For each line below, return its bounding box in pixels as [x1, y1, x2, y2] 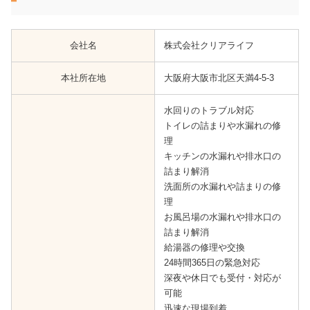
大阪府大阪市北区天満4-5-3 [163, 73, 274, 84]
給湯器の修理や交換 [163, 242, 245, 253]
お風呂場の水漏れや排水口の [163, 212, 281, 223]
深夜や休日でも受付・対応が [163, 273, 281, 284]
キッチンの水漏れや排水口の [163, 151, 281, 162]
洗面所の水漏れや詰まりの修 [163, 181, 281, 192]
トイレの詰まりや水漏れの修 [163, 120, 281, 131]
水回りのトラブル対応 [163, 105, 254, 116]
